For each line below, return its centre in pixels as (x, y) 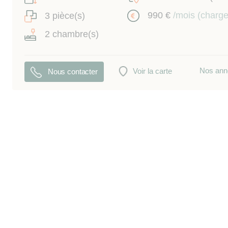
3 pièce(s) (65, 16)
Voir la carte (152, 71)
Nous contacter (72, 71)
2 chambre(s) (72, 34)
